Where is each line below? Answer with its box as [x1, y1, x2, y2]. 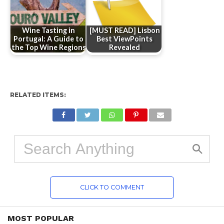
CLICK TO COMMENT [79, 183, 144, 191]
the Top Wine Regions [11, 43, 86, 52]
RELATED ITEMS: [9, 91, 66, 99]
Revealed [109, 43, 140, 52]
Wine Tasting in [22, 26, 75, 35]
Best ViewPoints [96, 34, 153, 43]
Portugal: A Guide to [13, 34, 84, 43]
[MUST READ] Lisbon [89, 26, 160, 35]
